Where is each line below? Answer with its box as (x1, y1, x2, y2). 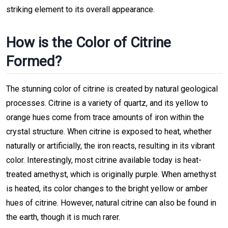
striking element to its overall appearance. (6, 4, 155, 14)
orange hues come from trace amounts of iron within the (6, 112, 204, 123)
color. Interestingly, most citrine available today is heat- (6, 155, 202, 165)
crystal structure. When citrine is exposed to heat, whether (6, 127, 212, 137)
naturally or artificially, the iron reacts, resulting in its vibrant (6, 141, 215, 151)
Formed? (6, 52, 62, 70)
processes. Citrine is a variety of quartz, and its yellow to (6, 98, 208, 108)
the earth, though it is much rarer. (6, 212, 120, 222)
